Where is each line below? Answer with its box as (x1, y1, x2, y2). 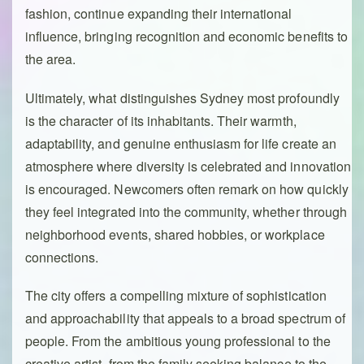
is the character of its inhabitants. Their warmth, (25, 110, 297, 130)
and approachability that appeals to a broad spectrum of (25, 308, 345, 327)
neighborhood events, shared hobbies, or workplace (25, 224, 325, 244)
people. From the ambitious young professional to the (25, 331, 331, 350)
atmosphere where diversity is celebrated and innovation (25, 156, 351, 175)
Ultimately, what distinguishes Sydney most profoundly (25, 88, 340, 107)
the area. (25, 50, 76, 69)
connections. (25, 247, 99, 266)
